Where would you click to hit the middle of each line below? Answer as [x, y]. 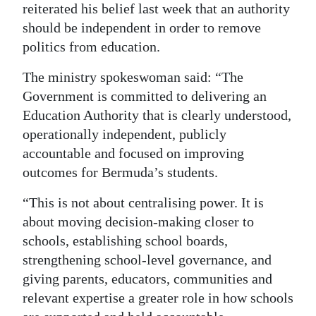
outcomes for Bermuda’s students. [120, 172]
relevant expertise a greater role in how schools [158, 298]
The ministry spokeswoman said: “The [133, 77]
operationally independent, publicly [124, 134]
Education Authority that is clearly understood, [157, 115]
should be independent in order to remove [142, 28]
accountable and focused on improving [133, 153]
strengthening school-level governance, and [147, 260]
